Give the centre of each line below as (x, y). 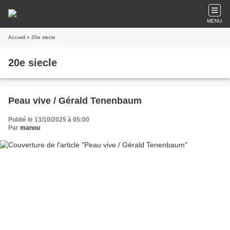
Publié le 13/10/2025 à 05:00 (49, 120)
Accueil (17, 37)
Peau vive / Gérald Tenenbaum (75, 101)
